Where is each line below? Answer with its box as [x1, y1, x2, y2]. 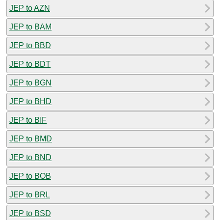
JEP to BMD [9, 134, 52, 143]
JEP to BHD [9, 97, 52, 106]
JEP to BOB [9, 171, 51, 180]
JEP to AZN [9, 3, 50, 12]
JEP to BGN [9, 78, 52, 87]
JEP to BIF [9, 115, 47, 124]
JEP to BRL [9, 190, 50, 199]
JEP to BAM [9, 22, 52, 31]
